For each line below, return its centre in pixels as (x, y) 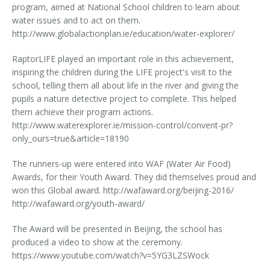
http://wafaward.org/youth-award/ (78, 204)
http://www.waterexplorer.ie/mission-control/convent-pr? (122, 125)
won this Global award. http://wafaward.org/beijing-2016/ (123, 190)
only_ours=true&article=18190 (71, 139)
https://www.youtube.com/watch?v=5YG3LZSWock (115, 256)
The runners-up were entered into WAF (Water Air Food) (121, 164)
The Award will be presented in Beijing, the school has (117, 229)
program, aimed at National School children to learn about (126, 7)
